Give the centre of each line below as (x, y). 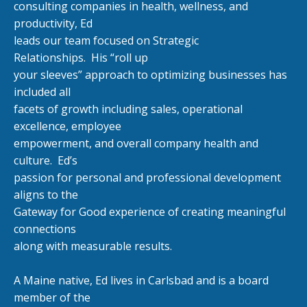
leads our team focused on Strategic (106, 40)
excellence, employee (67, 126)
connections (45, 229)
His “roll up (118, 57)
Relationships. (50, 57)
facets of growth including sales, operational (128, 109)
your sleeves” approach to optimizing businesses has (150, 74)
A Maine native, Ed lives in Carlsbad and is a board (141, 280)
